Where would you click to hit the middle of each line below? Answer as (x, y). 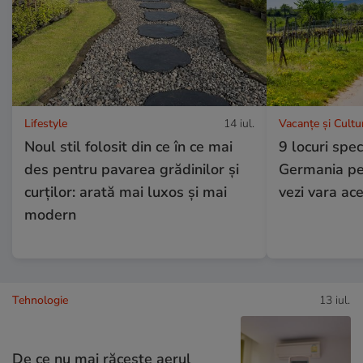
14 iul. (239, 123)
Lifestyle (46, 123)
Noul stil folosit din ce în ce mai (128, 146)
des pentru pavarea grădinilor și (132, 169)
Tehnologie (40, 300)
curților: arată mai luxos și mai (126, 192)
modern (50, 214)
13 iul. (335, 300)
